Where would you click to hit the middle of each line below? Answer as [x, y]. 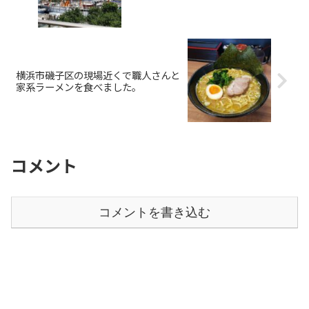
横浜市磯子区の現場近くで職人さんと [98, 75]
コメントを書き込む [154, 212]
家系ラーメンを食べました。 [79, 87]
